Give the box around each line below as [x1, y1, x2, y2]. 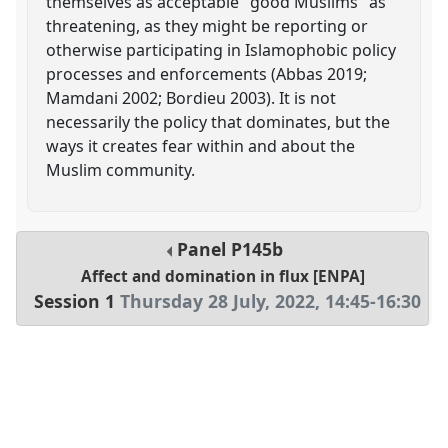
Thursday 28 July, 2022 [120, 289, 316, 314]
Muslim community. [46, 158, 196, 181]
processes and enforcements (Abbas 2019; [46, 62, 368, 85]
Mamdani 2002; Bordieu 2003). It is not [46, 86, 337, 109]
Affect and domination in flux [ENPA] [80, 266, 365, 288]
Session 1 [34, 289, 116, 314]
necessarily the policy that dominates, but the [46, 110, 391, 133]
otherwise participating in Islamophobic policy [46, 38, 397, 61]
